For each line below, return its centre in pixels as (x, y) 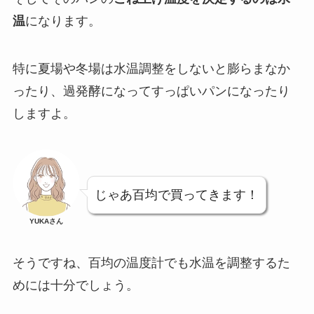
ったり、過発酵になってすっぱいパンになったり (151, 91)
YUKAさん (46, 221)
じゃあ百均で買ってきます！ (176, 195)
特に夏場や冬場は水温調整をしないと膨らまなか (151, 68)
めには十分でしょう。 (75, 286)
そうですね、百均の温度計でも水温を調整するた (151, 263)
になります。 (63, 21)
